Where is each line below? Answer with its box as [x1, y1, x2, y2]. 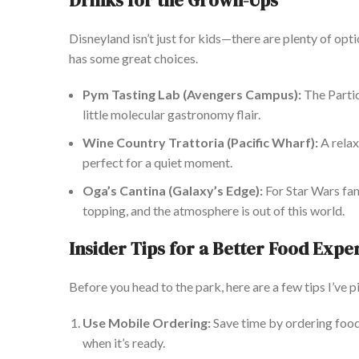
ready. [130, 335, 165, 351]
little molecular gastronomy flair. [83, 107, 260, 123]
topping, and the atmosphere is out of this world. [83, 203, 345, 219]
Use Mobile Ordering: [83, 315, 211, 331]
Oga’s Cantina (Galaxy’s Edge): [83, 183, 263, 199]
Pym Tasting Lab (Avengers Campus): [83, 87, 301, 103]
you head [110, 279, 159, 295]
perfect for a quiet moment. [83, 155, 232, 171]
